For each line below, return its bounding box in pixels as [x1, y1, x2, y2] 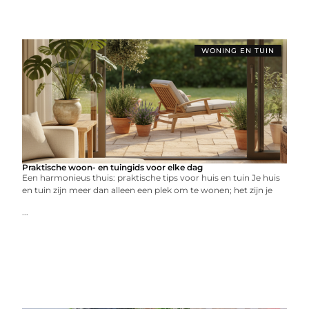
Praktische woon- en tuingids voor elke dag [22, 162, 203, 172]
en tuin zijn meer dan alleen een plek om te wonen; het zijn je [22, 185, 273, 195]
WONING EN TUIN [201, 46, 275, 55]
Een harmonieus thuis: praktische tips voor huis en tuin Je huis [22, 172, 281, 183]
